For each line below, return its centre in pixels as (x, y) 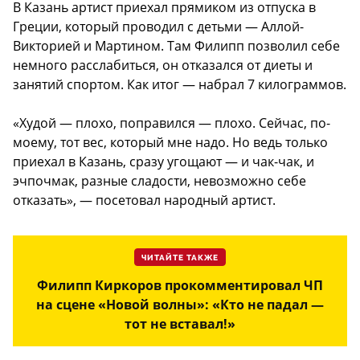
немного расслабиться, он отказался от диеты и (163, 65)
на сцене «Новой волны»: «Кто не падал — (180, 305)
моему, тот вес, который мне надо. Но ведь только (170, 143)
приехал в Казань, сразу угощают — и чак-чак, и (164, 162)
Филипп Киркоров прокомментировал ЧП (180, 286)
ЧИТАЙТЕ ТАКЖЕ (180, 258)
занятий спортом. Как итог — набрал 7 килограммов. (180, 85)
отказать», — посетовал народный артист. (144, 200)
